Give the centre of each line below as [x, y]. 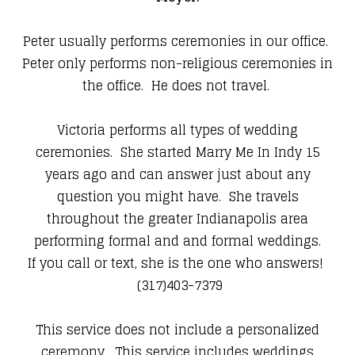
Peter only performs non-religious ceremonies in [177, 64]
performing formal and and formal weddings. [177, 241]
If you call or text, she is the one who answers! [177, 263]
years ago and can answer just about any [177, 175]
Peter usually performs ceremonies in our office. [177, 42]
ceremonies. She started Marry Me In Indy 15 [177, 153]
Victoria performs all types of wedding [177, 130]
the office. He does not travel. [177, 86]
